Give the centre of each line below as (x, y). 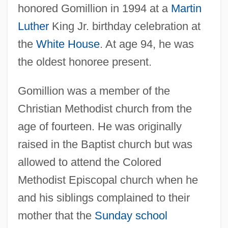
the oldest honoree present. (84, 62)
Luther (33, 26)
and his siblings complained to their (104, 197)
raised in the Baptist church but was (105, 144)
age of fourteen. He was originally (99, 126)
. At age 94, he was (147, 44)
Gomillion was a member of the (94, 91)
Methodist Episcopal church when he (108, 180)
